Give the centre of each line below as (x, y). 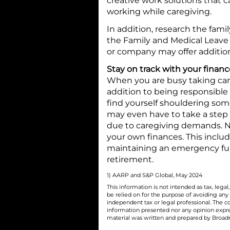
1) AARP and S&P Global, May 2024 (155, 175)
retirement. (130, 159)
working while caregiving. (159, 11)
